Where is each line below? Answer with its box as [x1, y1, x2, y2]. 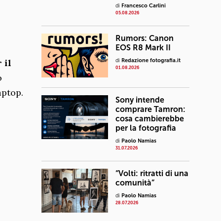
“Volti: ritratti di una [115, 169, 188, 178]
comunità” [115, 178, 154, 187]
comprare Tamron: [115, 105, 185, 114]
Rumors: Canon [115, 34, 174, 43]
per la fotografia [115, 123, 176, 133]
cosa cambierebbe [115, 114, 184, 123]
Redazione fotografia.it [121, 57, 181, 64]
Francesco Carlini [121, 2, 166, 9]
